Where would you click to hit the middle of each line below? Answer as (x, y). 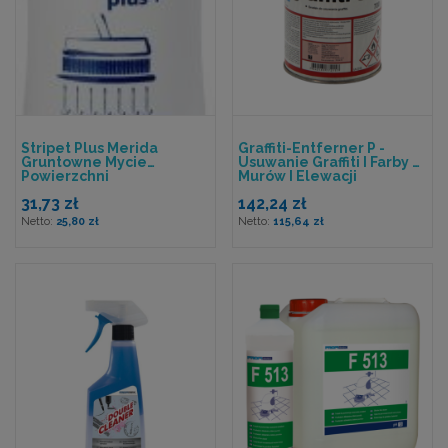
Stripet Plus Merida (89, 148)
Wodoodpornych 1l (88, 190)
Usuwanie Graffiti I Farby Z (330, 162)
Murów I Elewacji (297, 176)
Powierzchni (65, 176)
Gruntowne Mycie (84, 162)
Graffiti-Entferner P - (311, 148)
